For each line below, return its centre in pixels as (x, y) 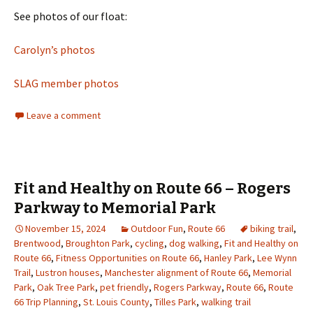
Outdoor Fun (157, 228)
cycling (150, 243)
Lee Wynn (277, 257)
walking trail (226, 301)
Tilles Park (175, 301)
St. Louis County (116, 301)
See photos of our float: (71, 16)
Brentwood (37, 243)
